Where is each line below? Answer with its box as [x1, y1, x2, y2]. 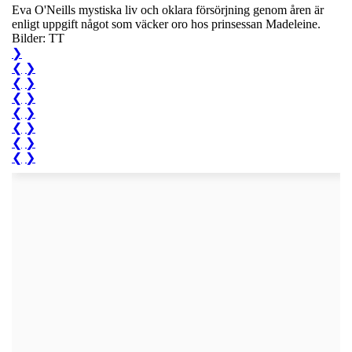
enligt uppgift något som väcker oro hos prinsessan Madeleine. [12, 16, 321, 31]
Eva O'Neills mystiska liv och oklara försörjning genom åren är [12, 2, 324, 16]
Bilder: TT [12, 31, 64, 45]
